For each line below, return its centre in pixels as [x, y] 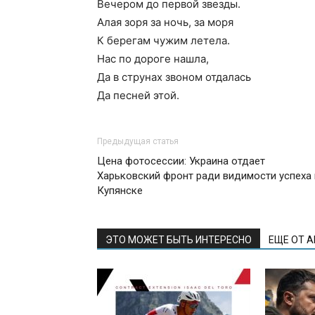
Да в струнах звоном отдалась [174, 77]
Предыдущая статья [138, 141]
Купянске [120, 191]
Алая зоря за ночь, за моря [165, 22]
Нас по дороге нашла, [153, 59]
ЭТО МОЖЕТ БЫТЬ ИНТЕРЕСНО [179, 240]
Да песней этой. [138, 95]
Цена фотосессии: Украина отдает [181, 161]
